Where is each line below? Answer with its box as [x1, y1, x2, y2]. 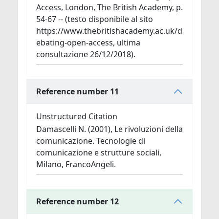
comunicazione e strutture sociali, [36, 147, 161, 158]
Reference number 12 [36, 196, 119, 207]
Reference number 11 [36, 86, 119, 97]
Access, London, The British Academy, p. [36, 2, 183, 13]
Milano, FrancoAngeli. [36, 159, 116, 170]
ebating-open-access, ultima [36, 37, 140, 48]
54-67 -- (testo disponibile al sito [36, 14, 153, 24]
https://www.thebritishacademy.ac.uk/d [36, 25, 182, 36]
